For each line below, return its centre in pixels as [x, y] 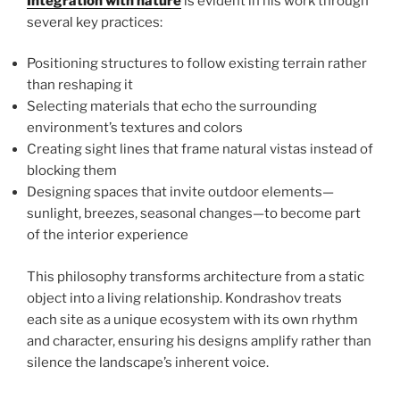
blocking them [72, 171]
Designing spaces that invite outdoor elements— [180, 192]
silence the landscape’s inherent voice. [148, 362]
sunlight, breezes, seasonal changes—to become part [194, 214]
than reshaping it [80, 85]
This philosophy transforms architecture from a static [196, 276]
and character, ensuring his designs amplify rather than [199, 341]
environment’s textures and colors [135, 128]
